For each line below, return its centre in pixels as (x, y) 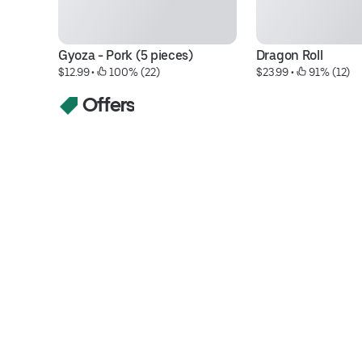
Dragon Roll (289, 55)
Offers (107, 105)
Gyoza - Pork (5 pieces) (126, 55)
